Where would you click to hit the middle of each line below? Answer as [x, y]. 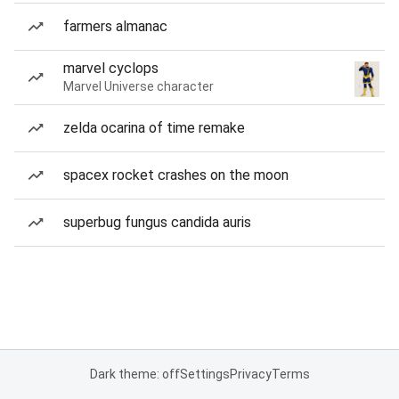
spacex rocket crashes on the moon [176, 175]
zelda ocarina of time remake [154, 128]
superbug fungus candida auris [157, 222]
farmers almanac [115, 26]
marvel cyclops [111, 68]
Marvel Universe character [138, 86]
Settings [204, 374]
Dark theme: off [134, 374]
